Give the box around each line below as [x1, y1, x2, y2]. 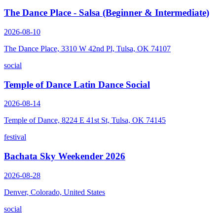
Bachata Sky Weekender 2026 [4, 150, 125, 161]
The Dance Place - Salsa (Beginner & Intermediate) [4, 7, 209, 18]
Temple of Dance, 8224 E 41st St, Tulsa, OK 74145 [4, 116, 166, 125]
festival [4, 133, 26, 142]
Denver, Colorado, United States [4, 187, 105, 196]
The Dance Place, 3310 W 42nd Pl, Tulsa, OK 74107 [4, 44, 171, 53]
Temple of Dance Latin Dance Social [4, 79, 150, 90]
